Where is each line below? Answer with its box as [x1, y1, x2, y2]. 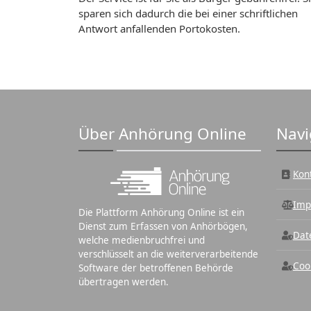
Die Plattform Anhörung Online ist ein [78, 206, 245, 219]
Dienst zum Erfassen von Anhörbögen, [78, 220, 249, 233]
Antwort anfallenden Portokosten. [78, 22, 241, 35]
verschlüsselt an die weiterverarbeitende [78, 248, 259, 260]
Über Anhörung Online [78, 123, 247, 144]
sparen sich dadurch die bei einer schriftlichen [78, 6, 299, 20]
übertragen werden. [78, 276, 169, 288]
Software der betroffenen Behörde [78, 262, 234, 274]
